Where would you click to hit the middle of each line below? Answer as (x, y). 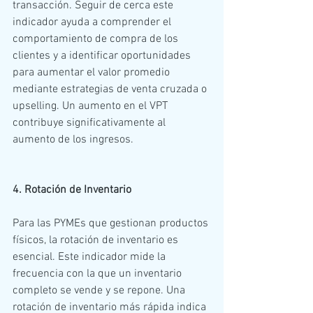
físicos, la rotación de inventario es (97, 240)
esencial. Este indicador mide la (90, 257)
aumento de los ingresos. (73, 139)
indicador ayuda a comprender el (93, 22)
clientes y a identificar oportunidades (103, 56)
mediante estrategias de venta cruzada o (111, 89)
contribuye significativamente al (90, 123)
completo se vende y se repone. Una (100, 290)
